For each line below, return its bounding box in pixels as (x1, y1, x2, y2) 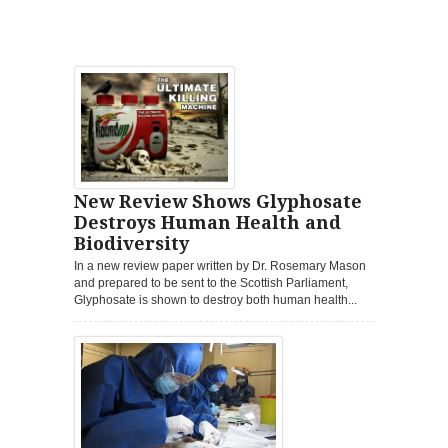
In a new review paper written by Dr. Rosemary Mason (74, 259, 366, 274)
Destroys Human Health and (74, 212, 341, 234)
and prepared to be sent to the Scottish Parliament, (74, 276, 348, 291)
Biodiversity (74, 233, 189, 255)
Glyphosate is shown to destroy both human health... (74, 293, 357, 308)
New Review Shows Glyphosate (74, 191, 362, 213)
